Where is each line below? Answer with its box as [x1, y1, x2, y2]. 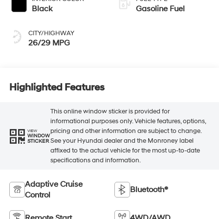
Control [24, 190, 50, 200]
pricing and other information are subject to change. [50, 127, 201, 135]
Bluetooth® [130, 184, 168, 195]
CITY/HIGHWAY [28, 29, 74, 37]
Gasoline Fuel [136, 3, 185, 14]
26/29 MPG [28, 38, 70, 48]
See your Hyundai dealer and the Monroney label [50, 137, 194, 145]
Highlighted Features [9, 82, 105, 94]
